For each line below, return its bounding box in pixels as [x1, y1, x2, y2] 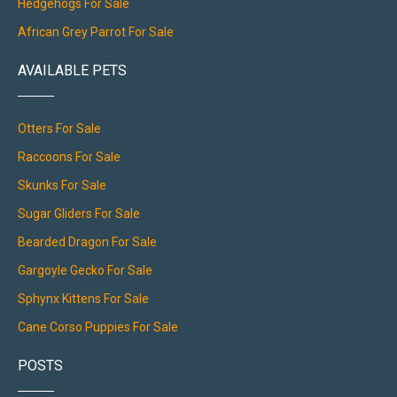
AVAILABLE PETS [18, 62, 127, 80]
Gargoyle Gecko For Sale [18, 263, 152, 278]
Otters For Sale [18, 121, 101, 136]
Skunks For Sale [18, 178, 106, 193]
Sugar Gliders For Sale [18, 206, 140, 222]
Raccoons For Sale [18, 150, 121, 165]
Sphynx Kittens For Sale [18, 292, 149, 307]
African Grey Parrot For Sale [18, 25, 174, 40]
